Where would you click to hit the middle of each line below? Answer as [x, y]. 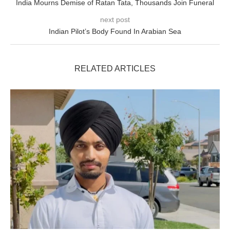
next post [115, 20]
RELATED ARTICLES [115, 69]
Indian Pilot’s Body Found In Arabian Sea [115, 32]
